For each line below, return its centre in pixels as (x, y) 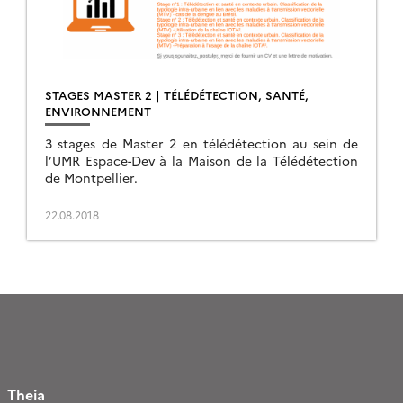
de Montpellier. (91, 177)
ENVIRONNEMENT (98, 111)
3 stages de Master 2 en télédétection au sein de (201, 143)
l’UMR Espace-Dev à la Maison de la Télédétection (201, 160)
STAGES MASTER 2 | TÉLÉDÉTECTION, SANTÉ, (177, 94)
